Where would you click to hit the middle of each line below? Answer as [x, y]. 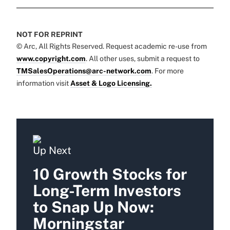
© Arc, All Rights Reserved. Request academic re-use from [112, 46]
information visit [43, 83]
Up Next [52, 150]
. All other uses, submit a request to [143, 58]
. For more [168, 71]
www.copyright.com [51, 58]
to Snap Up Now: [93, 207]
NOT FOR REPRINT [50, 34]
